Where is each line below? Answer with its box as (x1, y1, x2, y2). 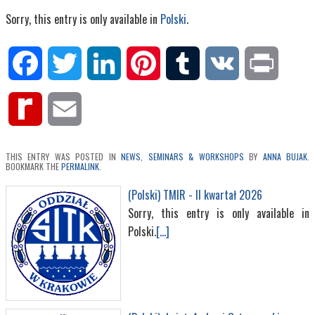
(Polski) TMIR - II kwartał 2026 (128, 186, 262, 204)
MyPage (42, 134, 75, 152)
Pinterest (160, 55, 201, 72)
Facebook (42, 55, 81, 72)
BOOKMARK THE (6, 160, 61, 173)
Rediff (42, 101, 68, 118)
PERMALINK (61, 160, 99, 173)
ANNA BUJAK (262, 150, 308, 163)
